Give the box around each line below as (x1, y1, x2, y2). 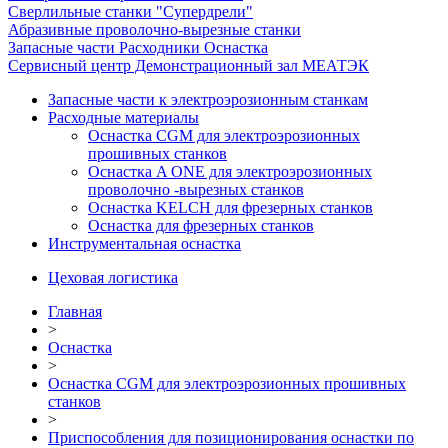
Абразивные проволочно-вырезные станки (8, 21, 301, 38)
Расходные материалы (48, 109, 199, 126)
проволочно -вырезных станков (88, 181, 304, 198)
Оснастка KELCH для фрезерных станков (88, 199, 373, 216)
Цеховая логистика (48, 269, 178, 286)
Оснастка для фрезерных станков (88, 217, 314, 234)
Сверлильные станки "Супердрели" (8, 3, 253, 20)
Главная (48, 303, 102, 320)
